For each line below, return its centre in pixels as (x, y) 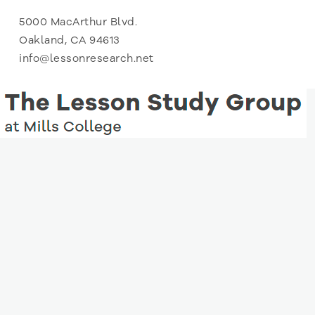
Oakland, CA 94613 (70, 40)
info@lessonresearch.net (86, 58)
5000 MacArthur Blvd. (78, 21)
